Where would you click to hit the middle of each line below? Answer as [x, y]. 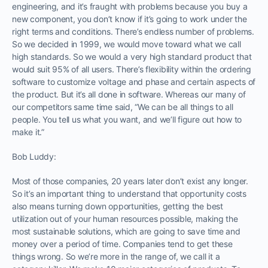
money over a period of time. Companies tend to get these [122, 243]
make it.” [28, 132]
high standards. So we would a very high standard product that [132, 56]
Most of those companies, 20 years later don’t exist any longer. [130, 181]
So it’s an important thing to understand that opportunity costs [129, 193]
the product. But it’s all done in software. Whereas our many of [129, 94]
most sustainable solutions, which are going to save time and [126, 231]
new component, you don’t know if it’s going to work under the [130, 19]
